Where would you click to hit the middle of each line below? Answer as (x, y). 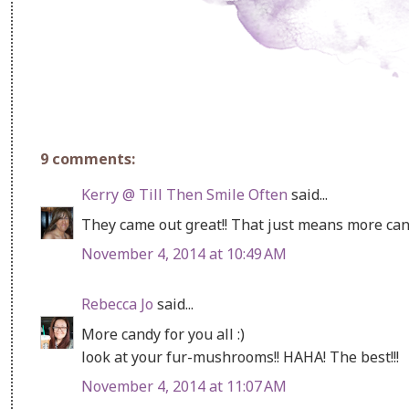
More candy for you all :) (163, 334)
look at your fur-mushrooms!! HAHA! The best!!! (240, 357)
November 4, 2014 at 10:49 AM (184, 253)
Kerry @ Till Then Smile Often (186, 194)
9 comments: (88, 158)
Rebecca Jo (117, 304)
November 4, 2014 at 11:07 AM (184, 386)
